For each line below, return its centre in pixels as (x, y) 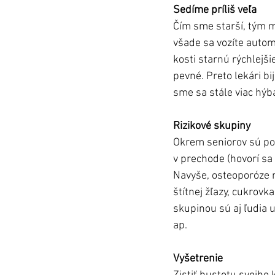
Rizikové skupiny (212, 126)
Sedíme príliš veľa (215, 10)
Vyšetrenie (198, 259)
